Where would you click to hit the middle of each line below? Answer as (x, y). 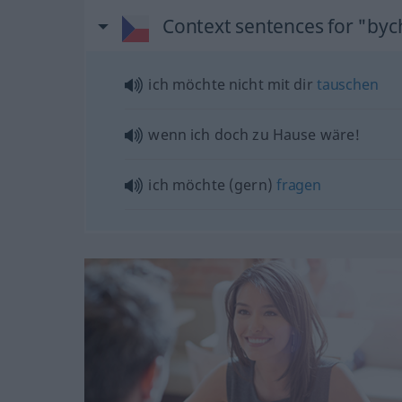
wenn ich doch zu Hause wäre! (254, 134)
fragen (298, 184)
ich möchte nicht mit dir (232, 84)
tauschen (347, 84)
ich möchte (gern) (212, 184)
